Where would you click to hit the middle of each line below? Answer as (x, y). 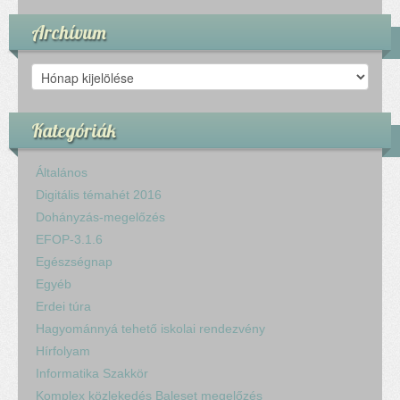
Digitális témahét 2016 (99, 194)
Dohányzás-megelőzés (100, 217)
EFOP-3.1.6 (69, 239)
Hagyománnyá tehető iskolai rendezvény (150, 328)
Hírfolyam (63, 350)
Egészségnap (74, 261)
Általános (62, 172)
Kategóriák (74, 130)
